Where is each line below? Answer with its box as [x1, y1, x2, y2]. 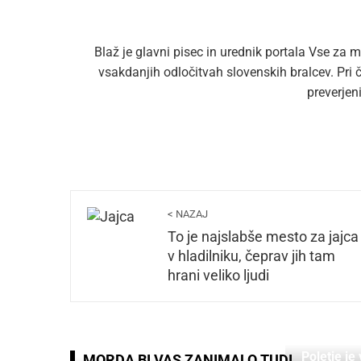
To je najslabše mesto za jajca [168, 229, 359, 245]
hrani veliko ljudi [168, 268, 269, 284]
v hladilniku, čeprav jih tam [168, 248, 335, 264]
